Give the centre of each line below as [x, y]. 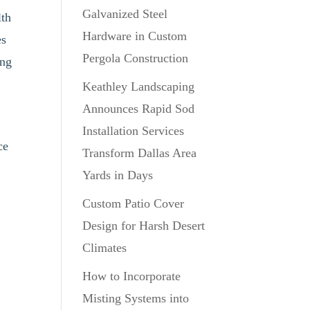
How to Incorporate [132, 276]
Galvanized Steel [125, 14]
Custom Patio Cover [134, 203]
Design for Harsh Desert [144, 226]
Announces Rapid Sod [139, 109]
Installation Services [134, 131]
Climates [105, 248]
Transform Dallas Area [140, 153]
